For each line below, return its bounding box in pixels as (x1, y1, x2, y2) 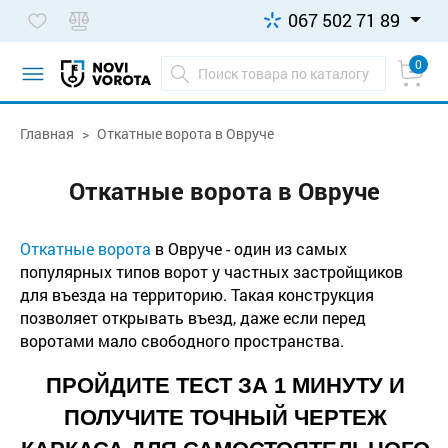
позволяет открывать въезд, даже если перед (20, 307, 366, 328)
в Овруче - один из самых (151, 238, 347, 259)
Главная (20, 124, 74, 143)
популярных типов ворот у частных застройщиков (20, 261, 403, 282)
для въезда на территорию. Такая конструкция (20, 284, 374, 305)
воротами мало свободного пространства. (20, 330, 344, 351)
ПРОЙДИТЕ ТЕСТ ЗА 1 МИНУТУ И (46, 373, 405, 398)
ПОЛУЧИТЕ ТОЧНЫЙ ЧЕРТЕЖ (64, 405, 387, 430)
